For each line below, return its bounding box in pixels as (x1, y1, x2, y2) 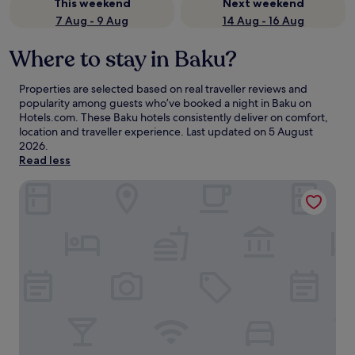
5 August (269, 124, 313, 139)
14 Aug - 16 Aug (222, 13, 304, 28)
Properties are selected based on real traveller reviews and (19, 82, 307, 96)
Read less (19, 153, 71, 167)
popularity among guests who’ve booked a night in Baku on (19, 96, 311, 110)
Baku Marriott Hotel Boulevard (18, 179, 195, 196)
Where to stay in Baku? (10, 44, 237, 74)
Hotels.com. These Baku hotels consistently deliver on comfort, (19, 110, 328, 124)
